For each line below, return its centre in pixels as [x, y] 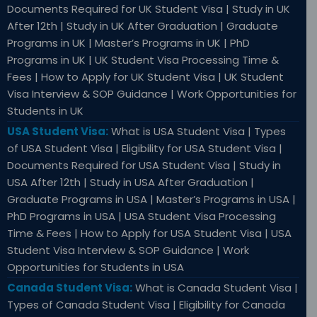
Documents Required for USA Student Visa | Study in [144, 166]
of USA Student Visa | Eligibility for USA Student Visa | [145, 149]
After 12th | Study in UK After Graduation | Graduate [143, 26]
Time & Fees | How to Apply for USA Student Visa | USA [149, 234]
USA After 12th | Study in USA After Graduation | [131, 183]
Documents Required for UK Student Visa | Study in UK [149, 9]
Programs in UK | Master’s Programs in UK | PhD [128, 43]
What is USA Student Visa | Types [197, 132]
